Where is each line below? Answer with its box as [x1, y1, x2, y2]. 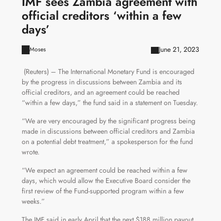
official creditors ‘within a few [21, 7, 182, 25]
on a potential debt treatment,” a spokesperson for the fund [21, 137, 193, 147]
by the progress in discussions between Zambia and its [21, 77, 182, 87]
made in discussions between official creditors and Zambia [21, 126, 195, 137]
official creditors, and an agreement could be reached [21, 87, 180, 98]
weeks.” [21, 196, 45, 207]
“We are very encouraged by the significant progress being [21, 116, 195, 126]
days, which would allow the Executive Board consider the [21, 176, 190, 186]
